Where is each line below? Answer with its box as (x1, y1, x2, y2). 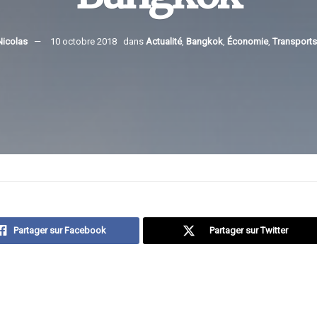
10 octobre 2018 (50, 35, 117, 47)
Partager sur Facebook (13, 225, 106, 236)
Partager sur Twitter (209, 225, 288, 236)
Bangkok (185, 35, 223, 47)
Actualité (145, 35, 182, 47)
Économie (226, 35, 268, 47)
